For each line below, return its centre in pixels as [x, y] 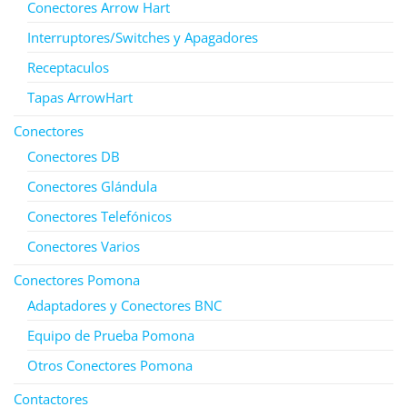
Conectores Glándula [92, 186]
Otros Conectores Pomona [110, 365]
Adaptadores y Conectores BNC [124, 305]
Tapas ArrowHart [80, 97]
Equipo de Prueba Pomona [111, 335]
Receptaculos [68, 67]
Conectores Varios [84, 246]
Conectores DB [74, 156]
